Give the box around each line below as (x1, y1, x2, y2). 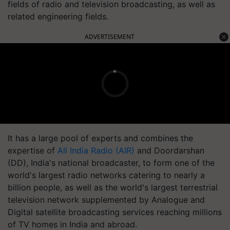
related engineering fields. (8, 11, 108, 22)
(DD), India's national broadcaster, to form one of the (8, 158, 215, 168)
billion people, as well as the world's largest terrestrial (8, 182, 218, 193)
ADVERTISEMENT (85, 32, 135, 41)
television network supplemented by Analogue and (8, 195, 205, 205)
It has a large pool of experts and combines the (8, 133, 193, 143)
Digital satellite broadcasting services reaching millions (8, 207, 222, 217)
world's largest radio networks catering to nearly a (8, 170, 205, 180)
